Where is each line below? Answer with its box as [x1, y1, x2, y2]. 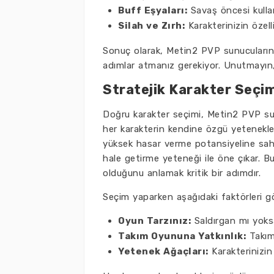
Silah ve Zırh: [118, 20, 185, 31]
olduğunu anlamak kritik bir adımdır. [103, 168, 261, 179]
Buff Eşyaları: [118, 5, 187, 16]
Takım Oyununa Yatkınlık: [118, 231, 246, 242]
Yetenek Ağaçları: [118, 246, 209, 257]
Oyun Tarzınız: [118, 215, 191, 226]
